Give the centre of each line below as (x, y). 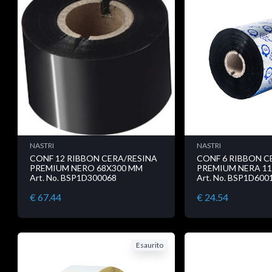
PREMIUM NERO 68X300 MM (86, 168)
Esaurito (149, 245)
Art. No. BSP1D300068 (73, 178)
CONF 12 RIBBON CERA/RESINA (93, 158)
